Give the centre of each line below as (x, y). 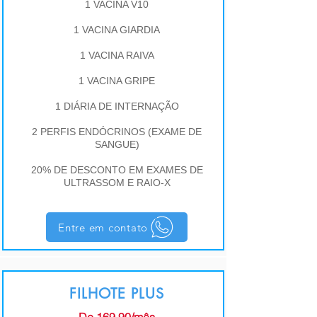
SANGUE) (117, 144)
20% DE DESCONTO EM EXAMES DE (117, 170)
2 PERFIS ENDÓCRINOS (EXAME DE (117, 132)
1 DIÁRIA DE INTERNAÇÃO (117, 106)
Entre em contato (103, 227)
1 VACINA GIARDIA (117, 30)
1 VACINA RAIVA (117, 55)
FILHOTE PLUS (117, 294)
